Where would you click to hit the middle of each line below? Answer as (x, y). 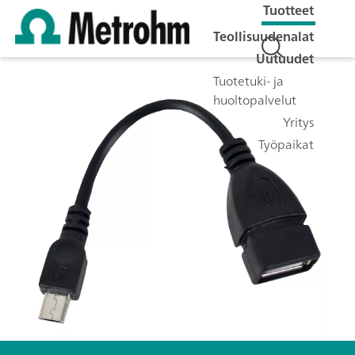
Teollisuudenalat (263, 36)
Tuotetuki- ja (248, 80)
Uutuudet (285, 58)
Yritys (298, 122)
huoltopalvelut (255, 99)
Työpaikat (286, 144)
